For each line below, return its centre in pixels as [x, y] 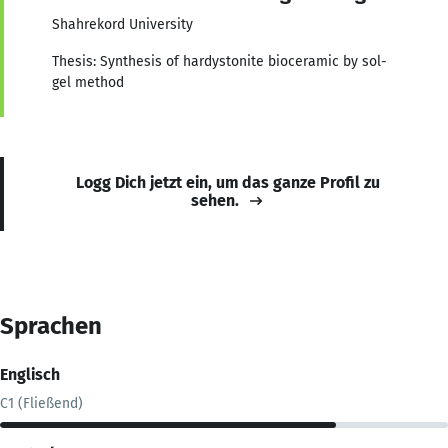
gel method [88, 82]
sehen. [215, 200]
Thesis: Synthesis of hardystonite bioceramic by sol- [219, 61]
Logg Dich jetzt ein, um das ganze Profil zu [228, 182]
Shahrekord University [122, 24]
